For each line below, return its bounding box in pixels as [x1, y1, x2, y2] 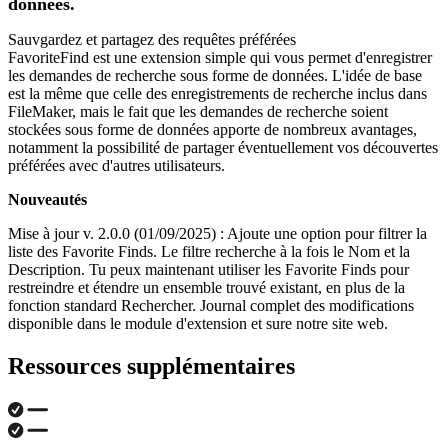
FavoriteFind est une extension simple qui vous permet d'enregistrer [8, 49, 432, 67]
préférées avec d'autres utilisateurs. [8, 157, 225, 175]
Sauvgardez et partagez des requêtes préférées [8, 31, 296, 49]
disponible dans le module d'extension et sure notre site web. [8, 315, 388, 333]
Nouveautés [8, 191, 87, 209]
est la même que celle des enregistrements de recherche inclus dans [8, 85, 427, 103]
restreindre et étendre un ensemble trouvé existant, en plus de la [8, 279, 405, 297]
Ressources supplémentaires [8, 353, 295, 380]
